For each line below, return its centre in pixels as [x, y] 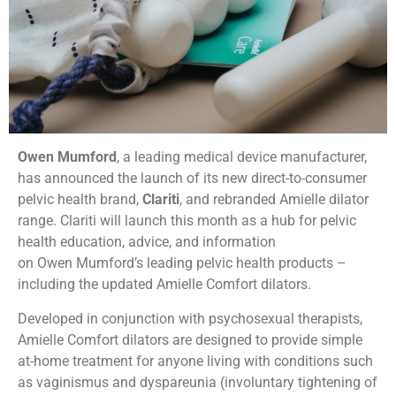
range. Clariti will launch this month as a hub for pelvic [187, 221]
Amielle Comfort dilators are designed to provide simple [190, 339]
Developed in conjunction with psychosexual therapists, [190, 318]
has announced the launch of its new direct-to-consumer [192, 179]
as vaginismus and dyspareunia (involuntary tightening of [198, 382]
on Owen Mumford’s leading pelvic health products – [182, 263]
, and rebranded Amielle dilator [274, 200]
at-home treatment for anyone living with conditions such [195, 361]
